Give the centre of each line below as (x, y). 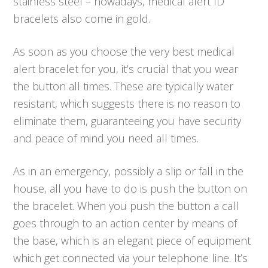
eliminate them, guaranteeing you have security (127, 121)
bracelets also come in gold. (82, 18)
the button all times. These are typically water (124, 86)
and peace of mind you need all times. (106, 138)
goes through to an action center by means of (125, 223)
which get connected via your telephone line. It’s (131, 258)
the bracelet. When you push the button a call (126, 205)
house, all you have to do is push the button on (130, 188)
